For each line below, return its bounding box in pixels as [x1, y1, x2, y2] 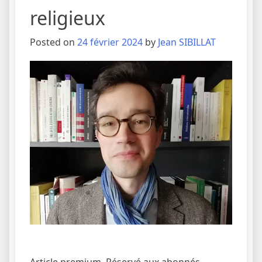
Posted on [30, 36, 77, 49]
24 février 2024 [77, 36, 143, 49]
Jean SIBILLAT [158, 36, 216, 49]
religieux [30, 5, 105, 30]
